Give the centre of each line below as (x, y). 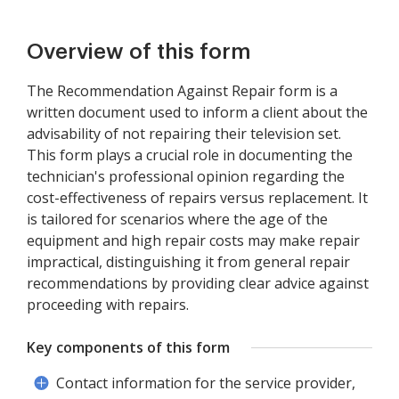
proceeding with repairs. (108, 305)
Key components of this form (128, 348)
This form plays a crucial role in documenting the (190, 155)
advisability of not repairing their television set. (184, 134)
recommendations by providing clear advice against (198, 284)
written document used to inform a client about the (197, 113)
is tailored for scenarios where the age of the (177, 220)
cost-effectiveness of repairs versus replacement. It (197, 198)
